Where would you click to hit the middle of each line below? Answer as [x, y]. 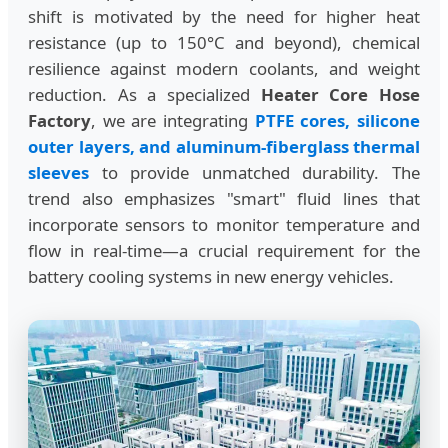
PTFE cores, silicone [337, 120]
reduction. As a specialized [144, 94]
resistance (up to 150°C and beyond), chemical [224, 42]
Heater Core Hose [340, 94]
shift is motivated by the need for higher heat [224, 16]
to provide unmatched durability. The [254, 172]
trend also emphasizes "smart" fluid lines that [224, 198]
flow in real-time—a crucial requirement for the [224, 250]
